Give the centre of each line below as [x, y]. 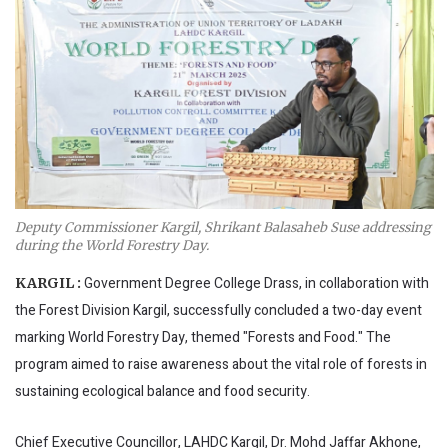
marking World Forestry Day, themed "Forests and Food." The [203, 337]
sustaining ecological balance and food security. [162, 391]
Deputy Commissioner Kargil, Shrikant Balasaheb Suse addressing [223, 227]
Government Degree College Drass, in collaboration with [256, 283]
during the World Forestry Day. [112, 245]
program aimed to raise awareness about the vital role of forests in [221, 364]
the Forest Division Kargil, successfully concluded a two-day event [218, 310]
